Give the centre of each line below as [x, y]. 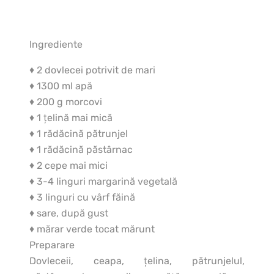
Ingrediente [56, 45]
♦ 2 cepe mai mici [68, 166]
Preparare [52, 245]
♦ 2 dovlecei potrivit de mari [92, 70]
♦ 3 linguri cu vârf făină [82, 198]
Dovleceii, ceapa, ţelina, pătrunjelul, [137, 261]
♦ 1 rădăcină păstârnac [81, 150]
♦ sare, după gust [69, 213]
